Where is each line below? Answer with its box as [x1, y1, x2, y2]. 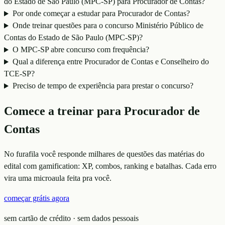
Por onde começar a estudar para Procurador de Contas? [12, 9, 190, 18]
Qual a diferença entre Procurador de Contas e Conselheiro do [12, 57, 209, 66]
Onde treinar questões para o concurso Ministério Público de [12, 21, 203, 30]
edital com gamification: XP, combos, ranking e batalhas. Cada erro [4, 162, 216, 171]
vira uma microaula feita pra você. [4, 174, 111, 183]
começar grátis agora [4, 194, 69, 203]
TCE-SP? [4, 69, 35, 78]
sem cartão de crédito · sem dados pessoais [4, 214, 139, 223]
